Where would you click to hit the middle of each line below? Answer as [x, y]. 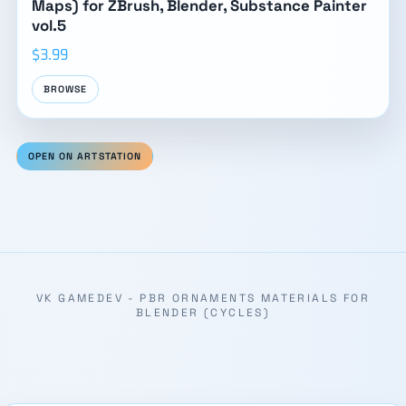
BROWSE [65, 90]
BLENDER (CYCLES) [203, 313]
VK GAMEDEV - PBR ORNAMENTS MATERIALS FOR [203, 299]
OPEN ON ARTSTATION [84, 157]
